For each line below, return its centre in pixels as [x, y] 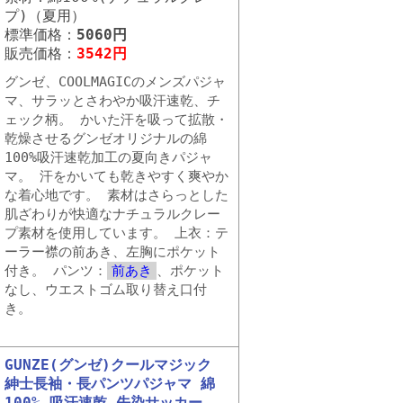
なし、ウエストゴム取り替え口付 [106, 290]
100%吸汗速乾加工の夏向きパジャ [108, 157]
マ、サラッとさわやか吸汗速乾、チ [112, 101]
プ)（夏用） [45, 16]
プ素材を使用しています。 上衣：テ [116, 233]
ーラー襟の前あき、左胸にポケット [112, 252]
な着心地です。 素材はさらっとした [116, 195]
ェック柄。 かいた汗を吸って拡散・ [116, 120]
